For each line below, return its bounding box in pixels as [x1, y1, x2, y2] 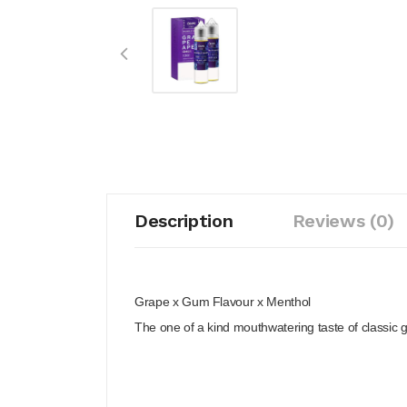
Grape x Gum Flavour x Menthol [134, 294, 311, 309]
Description [134, 210, 233, 232]
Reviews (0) [292, 210, 394, 232]
